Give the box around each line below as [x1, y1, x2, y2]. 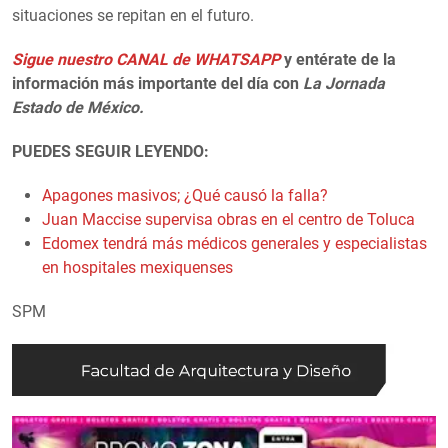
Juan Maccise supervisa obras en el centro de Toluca [42, 210, 415, 230]
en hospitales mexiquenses [42, 258, 233, 278]
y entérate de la [280, 50, 396, 70]
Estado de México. [12, 98, 144, 118]
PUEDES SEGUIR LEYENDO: [12, 142, 209, 162]
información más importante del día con [12, 74, 303, 94]
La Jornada [303, 74, 385, 94]
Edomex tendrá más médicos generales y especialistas [42, 234, 427, 254]
